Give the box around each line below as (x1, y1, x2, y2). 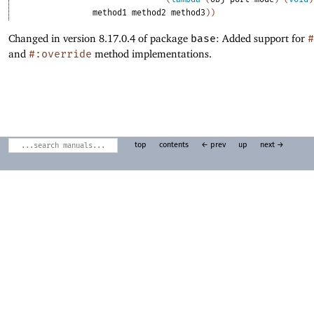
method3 (171, 8, 206, 18)
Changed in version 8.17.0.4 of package (8, 32, 191, 44)
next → (259, 142, 284, 149)
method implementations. (92, 47, 212, 60)
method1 (93, 8, 128, 18)
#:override (29, 47, 92, 60)
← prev (200, 142, 226, 149)
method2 (132, 8, 167, 18)
